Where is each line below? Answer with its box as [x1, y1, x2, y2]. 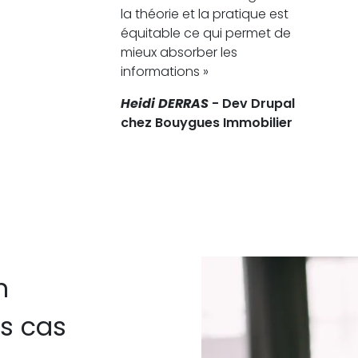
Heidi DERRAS [121, 93, 209, 113]
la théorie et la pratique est [121, 4, 288, 23]
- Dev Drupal [209, 93, 295, 113]
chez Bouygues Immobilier [121, 113, 296, 132]
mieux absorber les [121, 42, 237, 62]
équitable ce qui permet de [121, 23, 291, 42]
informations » [121, 62, 209, 81]
